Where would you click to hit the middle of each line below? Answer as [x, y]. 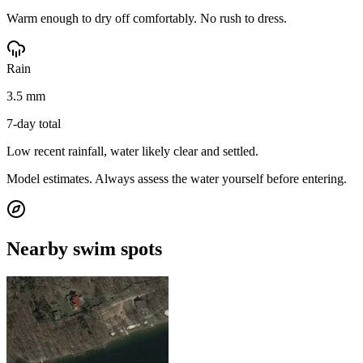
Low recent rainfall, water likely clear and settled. [132, 151]
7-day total [34, 123]
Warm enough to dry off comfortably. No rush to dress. [147, 18]
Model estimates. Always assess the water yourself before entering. [177, 178]
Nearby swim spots [84, 248]
